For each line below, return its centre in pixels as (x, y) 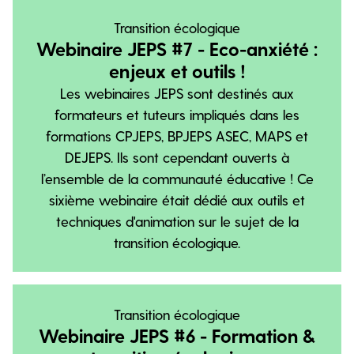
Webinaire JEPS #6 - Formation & (177, 335)
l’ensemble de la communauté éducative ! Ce (177, 178)
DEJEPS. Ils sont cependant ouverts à (177, 157)
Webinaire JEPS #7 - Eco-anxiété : (177, 49)
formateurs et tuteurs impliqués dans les (177, 114)
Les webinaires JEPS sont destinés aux (177, 93)
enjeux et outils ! (177, 71)
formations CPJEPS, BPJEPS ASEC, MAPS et (177, 136)
